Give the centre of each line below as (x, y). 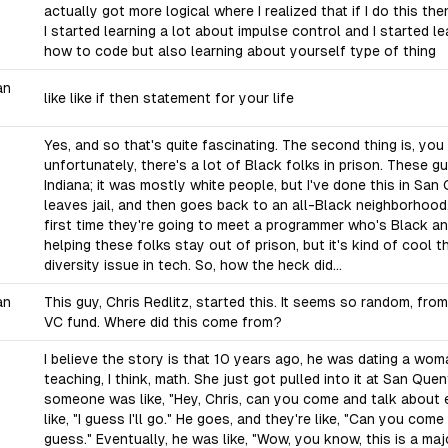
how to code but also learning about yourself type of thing (240, 51)
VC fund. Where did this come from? (163, 322)
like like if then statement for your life (169, 98)
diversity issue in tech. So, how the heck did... (193, 265)
